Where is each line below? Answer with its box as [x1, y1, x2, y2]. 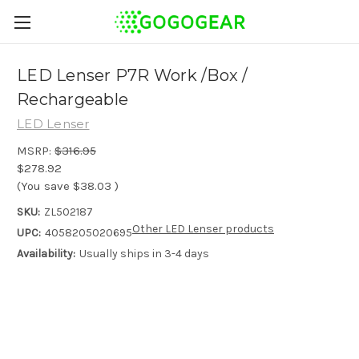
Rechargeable [17, 90, 128, 110]
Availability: [17, 246, 75, 260]
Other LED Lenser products [131, 221, 274, 236]
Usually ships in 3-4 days [79, 246, 209, 260]
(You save [17, 178, 70, 193]
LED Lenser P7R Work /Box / [17, 66, 248, 86]
